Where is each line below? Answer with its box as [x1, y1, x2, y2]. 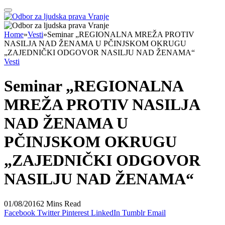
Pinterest [62, 208, 89, 217]
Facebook [4, 208, 35, 217]
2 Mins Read [40, 199, 81, 208]
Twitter [37, 208, 60, 217]
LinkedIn [91, 208, 120, 217]
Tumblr [122, 208, 145, 217]
